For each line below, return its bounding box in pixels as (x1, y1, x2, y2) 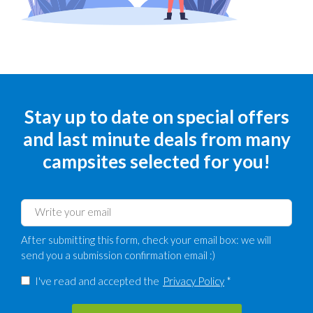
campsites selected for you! (43, 150, 270, 173)
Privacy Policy (163, 274, 224, 287)
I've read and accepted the (32, 274, 161, 287)
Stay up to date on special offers (24, 105, 289, 129)
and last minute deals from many (22, 128, 291, 151)
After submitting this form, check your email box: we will (21, 233, 271, 246)
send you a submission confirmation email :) (21, 248, 215, 261)
